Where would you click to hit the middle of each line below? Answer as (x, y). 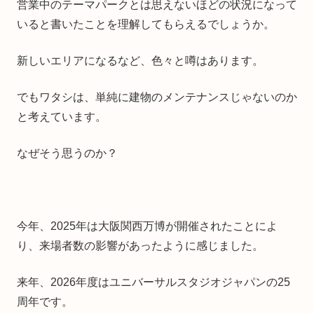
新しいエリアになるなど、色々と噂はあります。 (140, 60)
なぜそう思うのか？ (67, 153)
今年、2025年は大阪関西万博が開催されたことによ (147, 226)
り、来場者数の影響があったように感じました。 (140, 245)
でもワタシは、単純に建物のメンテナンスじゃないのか (157, 97)
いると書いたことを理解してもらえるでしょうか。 (146, 24)
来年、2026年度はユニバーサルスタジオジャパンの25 (153, 282)
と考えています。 (62, 116)
